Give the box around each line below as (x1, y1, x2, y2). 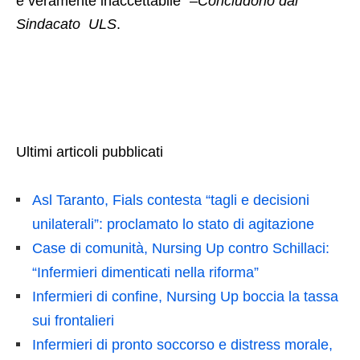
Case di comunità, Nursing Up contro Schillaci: (32, 240, 329, 257)
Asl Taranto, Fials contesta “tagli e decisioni (32, 192, 309, 209)
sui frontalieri (32, 313, 114, 329)
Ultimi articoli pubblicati (16, 144, 163, 161)
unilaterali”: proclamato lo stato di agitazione (32, 216, 314, 233)
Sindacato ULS (16, 16, 117, 33)
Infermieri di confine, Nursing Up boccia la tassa (32, 288, 338, 305)
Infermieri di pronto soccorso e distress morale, (32, 337, 333, 354)
